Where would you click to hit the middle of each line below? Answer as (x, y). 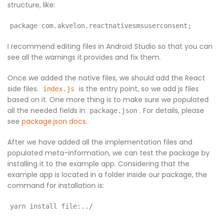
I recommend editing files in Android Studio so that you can (110, 47)
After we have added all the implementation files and (100, 142)
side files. (24, 89)
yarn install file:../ (51, 206)
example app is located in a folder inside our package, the (107, 175)
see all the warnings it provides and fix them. (84, 57)
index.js (59, 89)
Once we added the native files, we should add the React (106, 78)
